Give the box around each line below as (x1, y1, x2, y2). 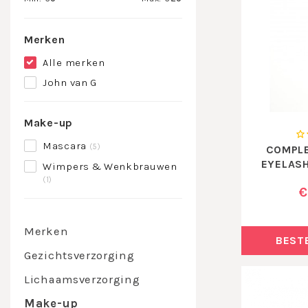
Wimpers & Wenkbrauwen (43, 160, 177, 173)
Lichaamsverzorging (24, 273, 140, 286)
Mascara (43, 140, 89, 152)
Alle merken (43, 56, 105, 69)
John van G (43, 76, 97, 89)
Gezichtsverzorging (24, 249, 135, 262)
